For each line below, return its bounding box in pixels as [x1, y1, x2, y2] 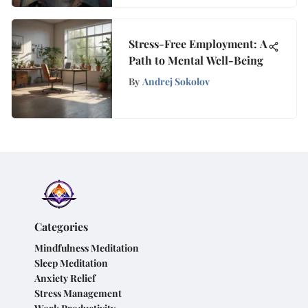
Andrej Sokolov [142, 74, 210, 88]
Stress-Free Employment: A [129, 36, 267, 51]
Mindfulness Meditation [34, 241, 139, 254]
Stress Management [34, 287, 122, 300]
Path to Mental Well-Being [129, 52, 263, 67]
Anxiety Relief [34, 272, 96, 285]
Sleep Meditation [34, 256, 108, 269]
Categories [34, 219, 88, 234]
